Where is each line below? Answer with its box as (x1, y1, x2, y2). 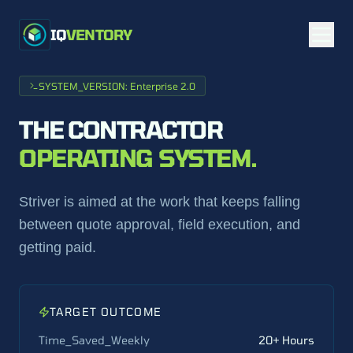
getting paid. (19, 240, 96, 255)
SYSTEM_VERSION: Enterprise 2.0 (39, 80, 195, 91)
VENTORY (66, 26, 132, 43)
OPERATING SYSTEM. (19, 143, 257, 172)
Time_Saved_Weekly (39, 333, 150, 347)
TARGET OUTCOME (50, 305, 162, 318)
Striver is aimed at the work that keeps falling (19, 194, 300, 210)
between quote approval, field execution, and (19, 217, 300, 232)
